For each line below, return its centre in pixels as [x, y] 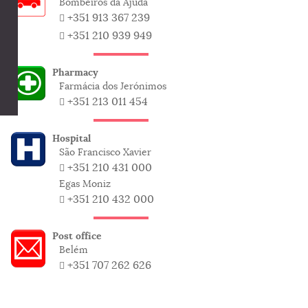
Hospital [71, 138]
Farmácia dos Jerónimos [113, 86]
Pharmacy [75, 72]
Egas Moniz [85, 184]
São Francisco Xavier [105, 152]
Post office [77, 236]
